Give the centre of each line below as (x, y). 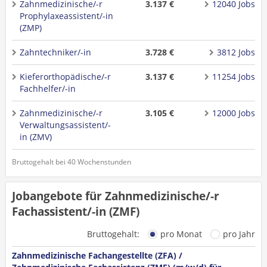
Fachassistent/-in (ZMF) (76, 212)
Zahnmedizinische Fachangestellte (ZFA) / (97, 255)
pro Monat (181, 234)
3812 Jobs (236, 52)
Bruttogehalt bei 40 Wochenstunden (72, 162)
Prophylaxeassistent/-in (66, 16)
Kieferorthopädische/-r (65, 77)
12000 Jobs (233, 113)
